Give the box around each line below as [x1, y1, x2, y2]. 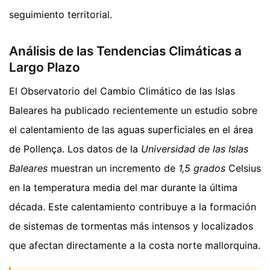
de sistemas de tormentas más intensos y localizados [9, 220, 253, 233]
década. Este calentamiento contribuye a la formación [9, 201, 256, 213]
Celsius [225, 162, 261, 175]
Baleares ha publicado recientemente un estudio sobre [9, 104, 257, 117]
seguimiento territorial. [9, 8, 112, 20]
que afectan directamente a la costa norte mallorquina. [9, 239, 260, 252]
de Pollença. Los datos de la [9, 143, 141, 155]
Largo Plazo [9, 60, 80, 75]
